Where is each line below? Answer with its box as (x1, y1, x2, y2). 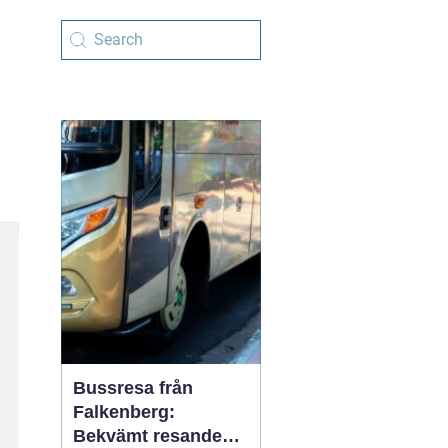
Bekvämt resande (73, 426, 222, 446)
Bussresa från (73, 378, 193, 398)
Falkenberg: (73, 402, 175, 422)
